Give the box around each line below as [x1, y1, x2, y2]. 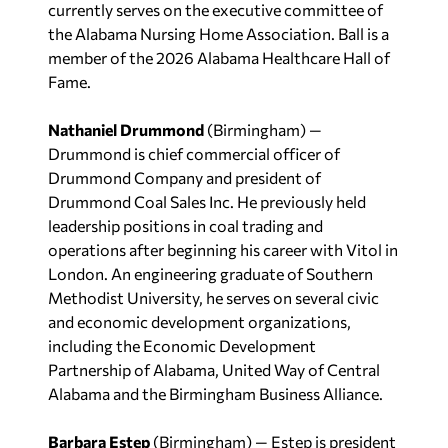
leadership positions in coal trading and [48, 211, 323, 230]
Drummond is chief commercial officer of [48, 139, 340, 158]
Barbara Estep [48, 427, 150, 446]
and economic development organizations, [48, 307, 351, 326]
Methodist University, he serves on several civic [48, 283, 379, 302]
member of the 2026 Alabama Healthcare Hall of [48, 43, 390, 62]
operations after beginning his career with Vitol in [48, 235, 398, 254]
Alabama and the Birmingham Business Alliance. [48, 379, 383, 398]
